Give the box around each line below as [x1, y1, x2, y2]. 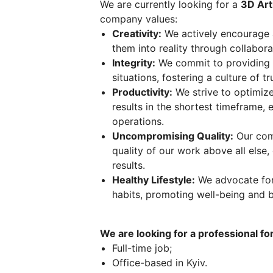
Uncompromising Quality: [112, 130, 233, 143]
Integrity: [112, 57, 155, 69]
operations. [112, 115, 164, 128]
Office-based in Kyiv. [112, 257, 207, 269]
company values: [100, 13, 177, 26]
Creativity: [112, 27, 161, 40]
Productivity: [112, 86, 172, 99]
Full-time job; [112, 242, 172, 255]
